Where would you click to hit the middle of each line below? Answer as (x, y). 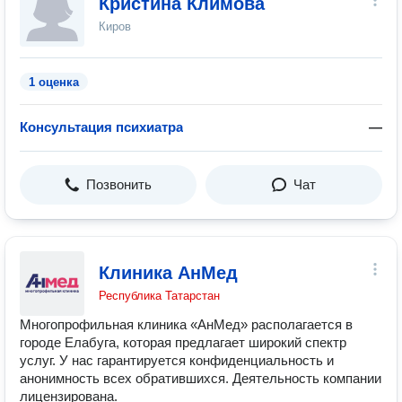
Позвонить (119, 184)
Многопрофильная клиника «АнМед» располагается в (186, 324)
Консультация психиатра (101, 127)
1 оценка (54, 82)
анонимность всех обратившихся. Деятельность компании (201, 378)
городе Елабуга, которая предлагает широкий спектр (183, 342)
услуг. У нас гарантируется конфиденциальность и (177, 360)
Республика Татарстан (159, 296)
